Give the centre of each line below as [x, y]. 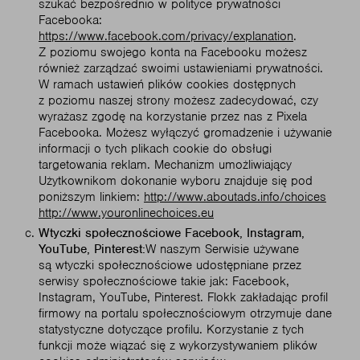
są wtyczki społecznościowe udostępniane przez [170, 265]
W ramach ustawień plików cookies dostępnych [167, 84]
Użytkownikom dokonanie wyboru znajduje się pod [176, 181]
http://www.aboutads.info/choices [235, 197]
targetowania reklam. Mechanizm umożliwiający [165, 165]
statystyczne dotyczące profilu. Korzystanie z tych [171, 329]
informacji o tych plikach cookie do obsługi [155, 149]
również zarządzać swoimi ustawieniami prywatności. [181, 68]
